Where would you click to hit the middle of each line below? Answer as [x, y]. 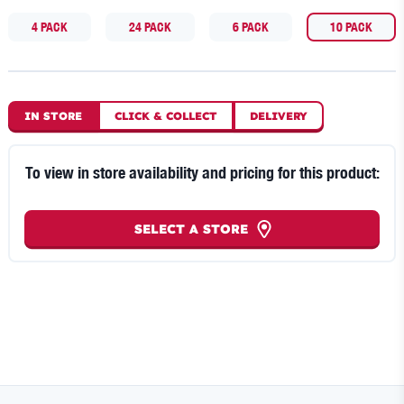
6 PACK [251, 27]
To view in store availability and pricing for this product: [202, 173]
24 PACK [150, 27]
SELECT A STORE [191, 229]
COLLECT [190, 116]
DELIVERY [279, 116]
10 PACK [351, 27]
